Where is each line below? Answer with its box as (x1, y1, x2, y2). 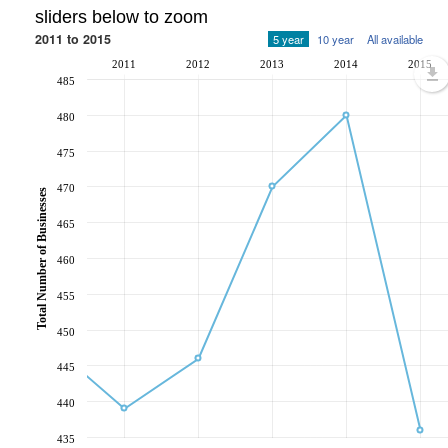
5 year (273, 31, 304, 47)
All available (367, 31, 423, 47)
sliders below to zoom (35, 7, 208, 27)
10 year (317, 31, 354, 47)
